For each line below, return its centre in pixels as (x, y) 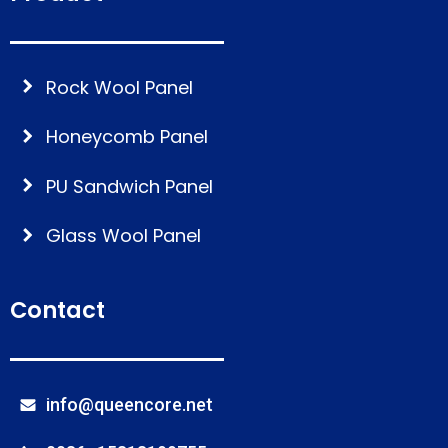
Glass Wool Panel (123, 235)
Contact (57, 309)
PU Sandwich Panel (129, 186)
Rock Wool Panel (119, 87)
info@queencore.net (129, 404)
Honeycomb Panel (127, 136)
